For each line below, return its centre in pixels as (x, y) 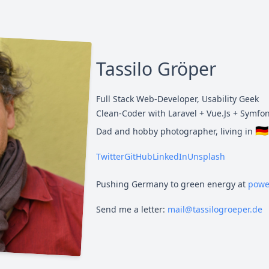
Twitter (110, 157)
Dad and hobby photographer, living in (176, 131)
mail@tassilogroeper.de (215, 210)
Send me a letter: (132, 210)
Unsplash (206, 157)
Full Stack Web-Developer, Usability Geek (177, 99)
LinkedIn (170, 157)
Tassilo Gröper (156, 69)
